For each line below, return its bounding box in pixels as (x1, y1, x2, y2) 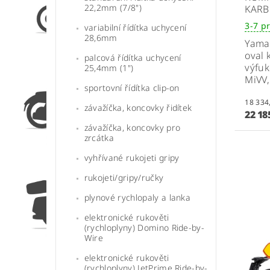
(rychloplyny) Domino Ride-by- (84, 221, 205, 233)
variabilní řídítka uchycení (84, 21, 187, 33)
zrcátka (84, 131, 115, 143)
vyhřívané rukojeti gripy (84, 151, 180, 163)
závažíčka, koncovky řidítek (84, 101, 192, 113)
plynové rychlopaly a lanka (84, 191, 191, 203)
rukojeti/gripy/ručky (84, 171, 164, 183)
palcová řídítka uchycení (84, 51, 181, 63)
